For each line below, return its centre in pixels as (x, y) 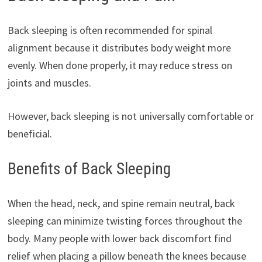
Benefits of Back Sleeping (89, 168)
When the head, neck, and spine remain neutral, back (121, 203)
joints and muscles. (49, 82)
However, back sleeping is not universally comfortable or (130, 116)
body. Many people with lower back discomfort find (119, 238)
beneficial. (30, 133)
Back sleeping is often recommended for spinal (110, 30)
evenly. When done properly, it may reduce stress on (120, 65)
